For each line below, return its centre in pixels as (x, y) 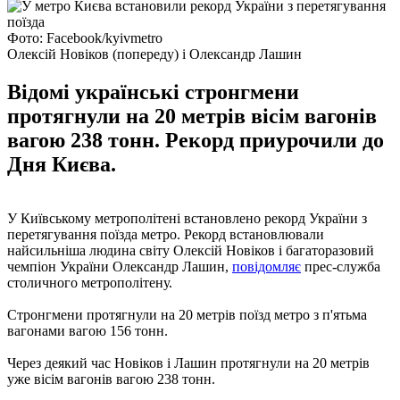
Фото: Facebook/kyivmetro (85, 37)
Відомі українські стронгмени (153, 92)
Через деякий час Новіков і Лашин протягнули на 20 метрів (188, 362)
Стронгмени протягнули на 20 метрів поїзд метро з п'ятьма (187, 314)
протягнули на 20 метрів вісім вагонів (192, 116)
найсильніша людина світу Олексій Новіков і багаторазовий (191, 250)
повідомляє (267, 266)
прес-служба (341, 266)
